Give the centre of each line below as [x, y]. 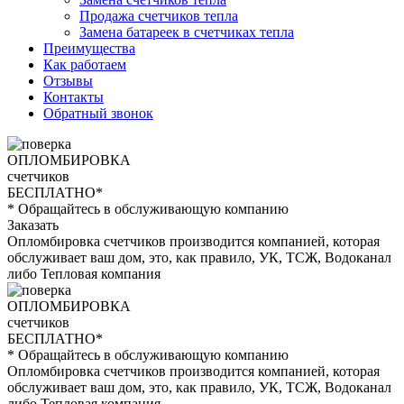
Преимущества [89, 49]
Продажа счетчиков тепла [159, 16]
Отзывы [68, 81]
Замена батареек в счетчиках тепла [187, 32]
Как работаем [85, 65]
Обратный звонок [98, 114]
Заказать [33, 225]
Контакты [73, 97]
